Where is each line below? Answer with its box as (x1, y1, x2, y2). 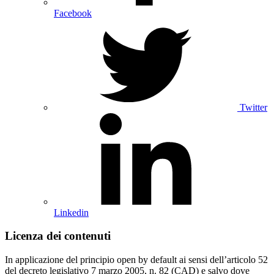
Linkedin (54, 207, 89, 218)
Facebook (54, 7, 92, 18)
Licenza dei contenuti (5, 229, 111, 243)
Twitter (240, 102, 267, 113)
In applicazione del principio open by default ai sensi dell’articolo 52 (5, 254, 268, 265)
